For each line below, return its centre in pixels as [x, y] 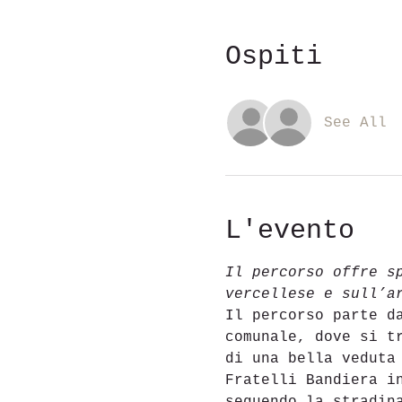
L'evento [289, 231]
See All [355, 123]
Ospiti [273, 57]
